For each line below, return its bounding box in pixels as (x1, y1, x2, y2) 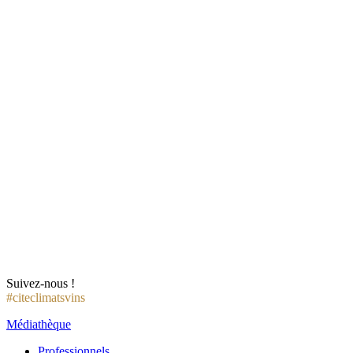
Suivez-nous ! (6, 277, 75, 291)
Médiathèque (6, 318, 71, 332)
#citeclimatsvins (6, 291, 85, 305)
